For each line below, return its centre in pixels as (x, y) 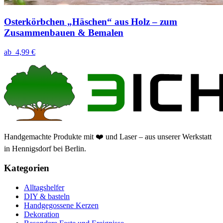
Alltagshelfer (44, 187)
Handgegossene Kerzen (61, 205)
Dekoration (42, 214)
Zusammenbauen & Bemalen (64, 33)
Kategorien (27, 168)
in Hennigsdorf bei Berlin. (45, 149)
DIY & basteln (47, 196)
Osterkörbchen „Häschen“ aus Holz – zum (91, 22)
